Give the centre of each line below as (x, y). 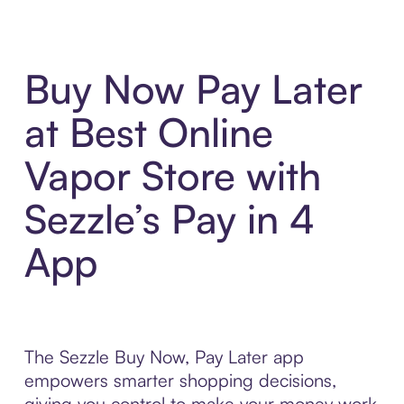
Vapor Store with (172, 176)
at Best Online (148, 133)
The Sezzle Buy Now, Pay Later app (164, 357)
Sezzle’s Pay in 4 (169, 219)
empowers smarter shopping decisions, (180, 381)
